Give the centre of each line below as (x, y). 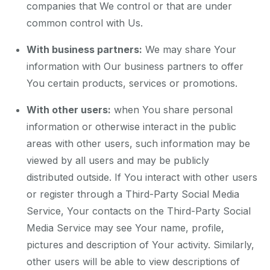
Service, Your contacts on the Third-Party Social (139, 211)
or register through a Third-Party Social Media (133, 194)
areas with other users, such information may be (138, 144)
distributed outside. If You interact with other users (142, 177)
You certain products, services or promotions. (132, 83)
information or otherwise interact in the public (131, 127)
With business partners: (84, 50)
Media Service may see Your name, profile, (125, 228)
